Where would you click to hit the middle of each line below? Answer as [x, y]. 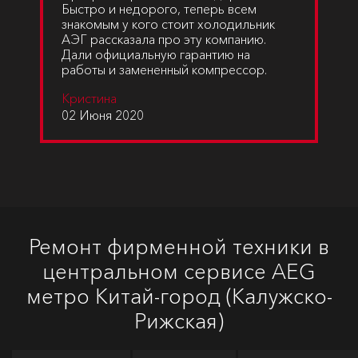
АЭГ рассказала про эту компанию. [164, 39]
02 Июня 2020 [103, 115]
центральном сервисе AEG [179, 272]
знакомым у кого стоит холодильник [168, 24]
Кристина [89, 98]
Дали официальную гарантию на [156, 54]
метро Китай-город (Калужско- [179, 296]
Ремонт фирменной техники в [179, 247]
